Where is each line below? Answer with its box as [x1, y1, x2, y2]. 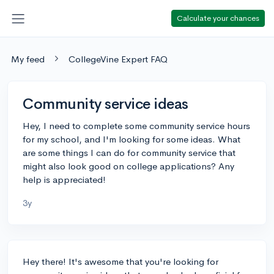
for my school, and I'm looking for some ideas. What [23, 133, 240, 145]
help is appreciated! [23, 173, 106, 185]
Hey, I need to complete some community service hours [23, 119, 250, 131]
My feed [11, 53, 45, 65]
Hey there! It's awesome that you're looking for [23, 255, 218, 267]
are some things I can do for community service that [23, 146, 235, 158]
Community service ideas [23, 94, 188, 113]
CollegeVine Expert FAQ [68, 53, 168, 65]
